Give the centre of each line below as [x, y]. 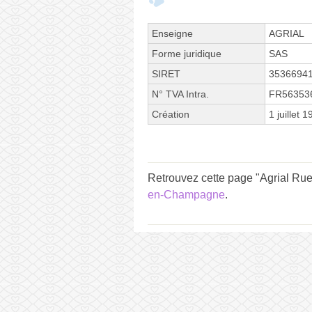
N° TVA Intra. [180, 94]
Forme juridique [187, 53]
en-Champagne [186, 194]
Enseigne [172, 33]
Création [171, 114]
